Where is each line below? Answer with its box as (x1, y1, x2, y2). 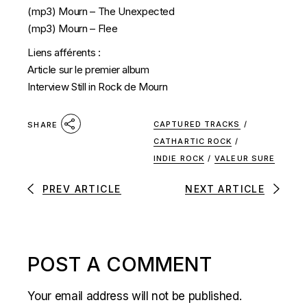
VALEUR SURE (214, 153, 275, 164)
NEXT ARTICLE (185, 183, 265, 195)
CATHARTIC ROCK (153, 136, 232, 147)
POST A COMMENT (27, 252, 212, 277)
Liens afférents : (27, 46, 101, 60)
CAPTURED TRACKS (153, 119, 241, 130)
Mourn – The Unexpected (58, 5, 175, 19)
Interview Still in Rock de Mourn (27, 80, 168, 94)
